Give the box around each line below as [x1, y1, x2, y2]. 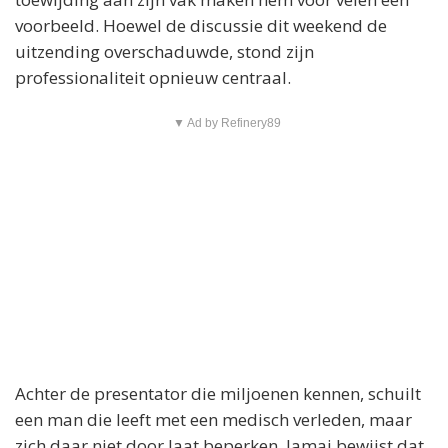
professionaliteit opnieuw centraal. [15, 66, 291, 90]
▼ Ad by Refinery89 [172, 116, 281, 131]
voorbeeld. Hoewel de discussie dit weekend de [15, 14, 387, 38]
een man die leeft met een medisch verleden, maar [15, 408, 412, 432]
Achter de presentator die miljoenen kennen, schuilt [15, 382, 421, 406]
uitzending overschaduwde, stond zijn [15, 40, 314, 64]
